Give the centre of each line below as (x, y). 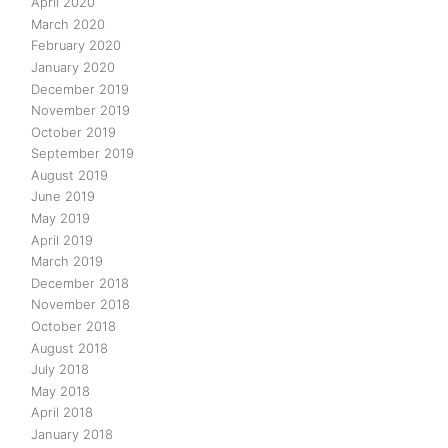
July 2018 (60, 369)
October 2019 (73, 131)
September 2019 (82, 153)
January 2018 (72, 433)
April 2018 (62, 412)
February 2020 (76, 45)
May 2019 (60, 218)
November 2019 (80, 110)
